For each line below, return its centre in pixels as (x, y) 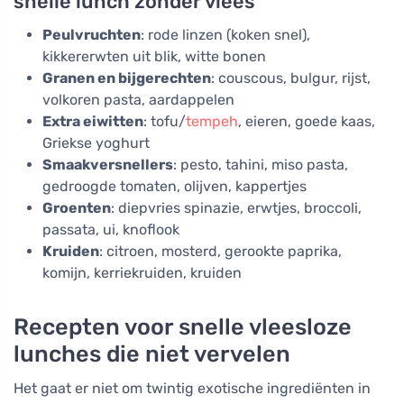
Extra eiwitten (93, 121)
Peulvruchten (92, 34)
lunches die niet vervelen (152, 353)
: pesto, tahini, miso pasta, (261, 164)
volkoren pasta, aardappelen (138, 99)
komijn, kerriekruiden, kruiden (142, 272)
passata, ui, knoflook (111, 229)
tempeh (212, 121)
